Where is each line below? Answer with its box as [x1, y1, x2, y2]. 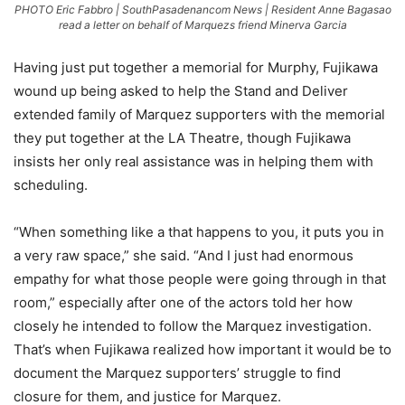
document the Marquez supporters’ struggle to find [14, 364, 341, 382]
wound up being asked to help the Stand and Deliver [14, 82, 348, 100]
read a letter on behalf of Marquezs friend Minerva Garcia [58, 18, 347, 33]
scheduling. [14, 176, 88, 194]
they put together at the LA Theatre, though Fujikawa [14, 129, 351, 147]
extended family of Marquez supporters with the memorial [14, 106, 385, 124]
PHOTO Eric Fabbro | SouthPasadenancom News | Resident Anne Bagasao [14, 3, 391, 17]
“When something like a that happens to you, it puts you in [14, 223, 384, 241]
